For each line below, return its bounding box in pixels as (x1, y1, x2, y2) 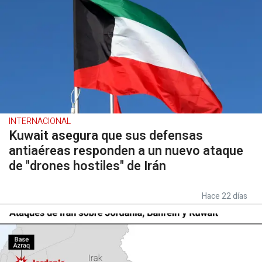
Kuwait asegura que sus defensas (9, 126, 203, 145)
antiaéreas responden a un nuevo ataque (9, 142, 243, 160)
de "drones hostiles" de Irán (9, 157, 166, 175)
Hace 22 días (202, 190, 247, 202)
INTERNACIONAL (9, 115, 71, 127)
